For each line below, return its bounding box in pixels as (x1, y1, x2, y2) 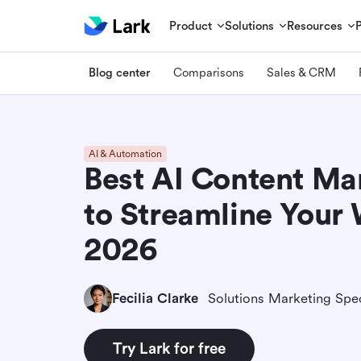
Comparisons (173, 65, 244, 80)
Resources (287, 19, 343, 33)
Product (169, 19, 213, 33)
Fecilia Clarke (112, 290, 198, 306)
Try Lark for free (113, 340, 226, 358)
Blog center (89, 65, 151, 80)
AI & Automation (89, 148, 162, 160)
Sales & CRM (267, 65, 336, 80)
